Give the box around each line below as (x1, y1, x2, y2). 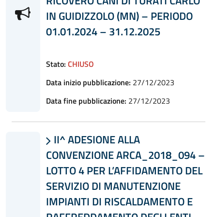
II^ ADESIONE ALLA (51, 131, 140, 147)
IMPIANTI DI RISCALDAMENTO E (46, 193, 193, 209)
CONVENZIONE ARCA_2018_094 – (46, 147, 205, 163)
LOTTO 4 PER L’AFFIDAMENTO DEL (46, 162, 202, 178)
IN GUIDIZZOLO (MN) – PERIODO (46, 8, 193, 24)
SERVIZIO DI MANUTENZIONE (46, 178, 181, 194)
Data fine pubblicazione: (46, 94, 126, 107)
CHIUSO (67, 58, 94, 70)
